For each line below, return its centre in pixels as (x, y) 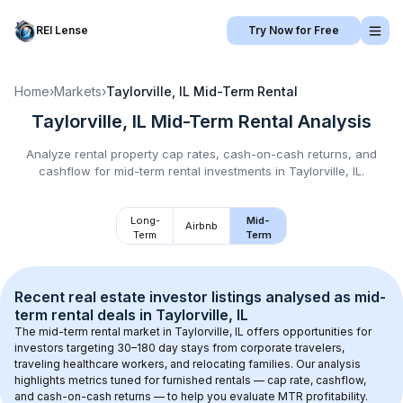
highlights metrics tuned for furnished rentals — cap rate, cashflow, (192, 380)
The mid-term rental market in (94, 331)
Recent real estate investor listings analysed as (184, 297)
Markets (78, 91)
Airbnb (201, 226)
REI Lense (62, 30)
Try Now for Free (294, 30)
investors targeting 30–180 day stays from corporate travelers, (181, 348)
